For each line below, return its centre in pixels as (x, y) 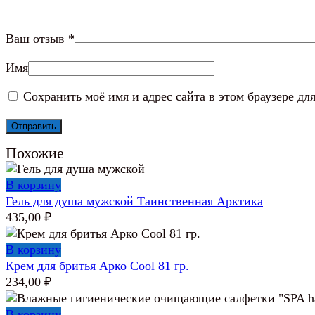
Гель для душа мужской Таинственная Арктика (134, 201)
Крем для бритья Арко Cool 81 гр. (97, 265)
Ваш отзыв (37, 38)
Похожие (35, 153)
